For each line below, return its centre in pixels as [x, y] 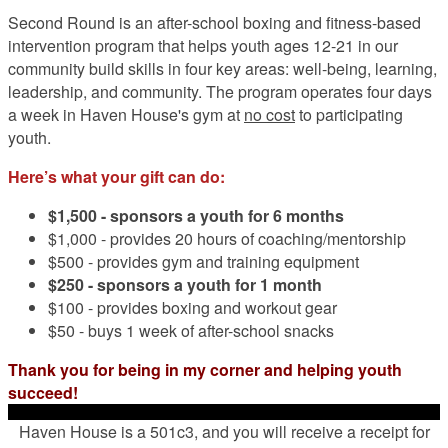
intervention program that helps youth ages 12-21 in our [203, 45]
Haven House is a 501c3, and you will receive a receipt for [224, 431]
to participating [349, 114]
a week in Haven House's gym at [126, 114]
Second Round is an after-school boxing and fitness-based [214, 22]
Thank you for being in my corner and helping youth [205, 369]
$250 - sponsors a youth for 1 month [185, 284]
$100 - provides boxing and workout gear [192, 307]
